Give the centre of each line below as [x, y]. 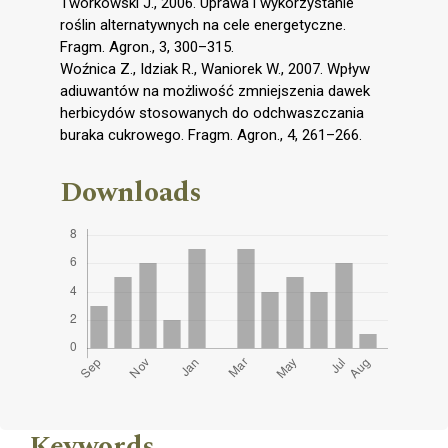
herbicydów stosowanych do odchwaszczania [212, 112]
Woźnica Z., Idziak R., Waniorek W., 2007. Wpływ [215, 68]
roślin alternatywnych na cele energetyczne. [203, 24]
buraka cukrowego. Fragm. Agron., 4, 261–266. [211, 134]
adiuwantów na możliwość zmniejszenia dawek [215, 90]
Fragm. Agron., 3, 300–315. [147, 46]
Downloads [131, 192]
